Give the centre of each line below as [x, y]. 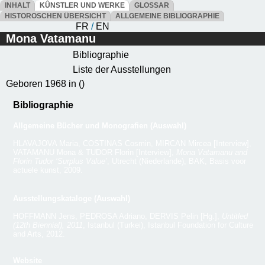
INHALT [17, 5]
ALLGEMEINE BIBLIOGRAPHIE [167, 16]
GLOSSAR [152, 5]
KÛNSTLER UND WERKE [82, 5]
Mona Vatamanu [51, 38]
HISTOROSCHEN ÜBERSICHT [55, 16]
